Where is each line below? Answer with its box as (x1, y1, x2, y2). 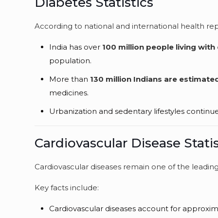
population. (49, 56, 92, 65)
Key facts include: (35, 183, 99, 192)
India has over (49, 42, 103, 52)
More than (49, 74, 91, 84)
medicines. (49, 88, 89, 97)
